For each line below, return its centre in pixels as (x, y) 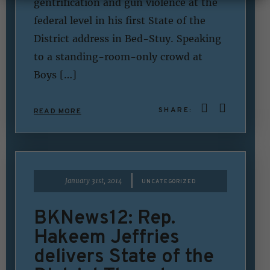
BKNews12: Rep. (105, 217)
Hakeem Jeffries (107, 236)
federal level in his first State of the (120, 20)
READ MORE (58, 111)
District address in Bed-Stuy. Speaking (127, 38)
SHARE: (177, 109)
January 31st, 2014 (94, 181)
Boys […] (55, 74)
